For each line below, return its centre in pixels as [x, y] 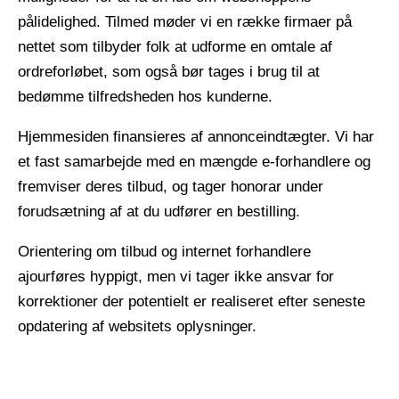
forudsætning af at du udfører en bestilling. [159, 211]
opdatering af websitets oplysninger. [137, 326]
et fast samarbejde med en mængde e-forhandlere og [194, 161]
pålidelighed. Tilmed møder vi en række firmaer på [185, 21]
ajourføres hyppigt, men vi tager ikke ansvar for [176, 276]
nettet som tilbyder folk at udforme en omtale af [175, 46]
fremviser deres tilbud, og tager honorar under [171, 186]
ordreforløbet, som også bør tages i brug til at [169, 71]
